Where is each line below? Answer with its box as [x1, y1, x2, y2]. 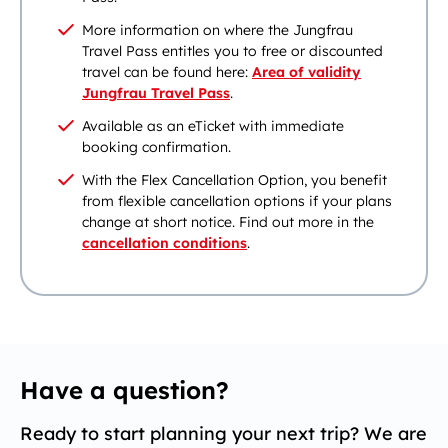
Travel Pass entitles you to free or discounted [82, 42, 383, 60]
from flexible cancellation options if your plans [82, 192, 392, 210]
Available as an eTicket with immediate [82, 117, 344, 135]
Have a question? [20, 375, 229, 405]
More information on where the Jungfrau [82, 21, 353, 39]
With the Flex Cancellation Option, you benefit [82, 171, 387, 189]
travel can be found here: [82, 63, 252, 81]
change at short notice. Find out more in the [82, 213, 374, 231]
